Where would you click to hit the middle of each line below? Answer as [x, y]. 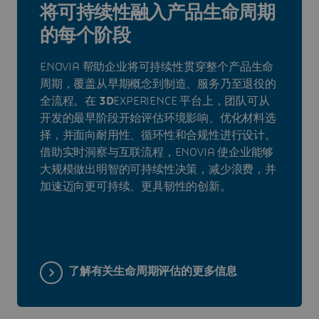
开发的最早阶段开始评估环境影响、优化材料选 [158, 118]
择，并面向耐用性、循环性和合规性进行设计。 [158, 135]
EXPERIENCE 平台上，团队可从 [192, 101]
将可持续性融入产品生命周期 [158, 12]
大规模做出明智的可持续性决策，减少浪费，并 [158, 169]
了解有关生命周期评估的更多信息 [153, 272]
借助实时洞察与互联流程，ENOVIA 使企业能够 [157, 152]
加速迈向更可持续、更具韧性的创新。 [136, 186]
